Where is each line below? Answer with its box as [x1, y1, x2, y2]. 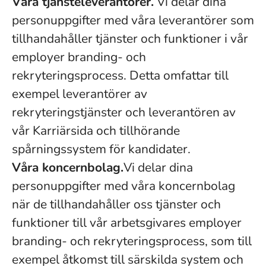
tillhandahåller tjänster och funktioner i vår [12, 30, 248, 47]
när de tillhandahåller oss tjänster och [12, 196, 221, 213]
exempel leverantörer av [12, 85, 147, 102]
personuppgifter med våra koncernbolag [12, 178, 235, 194]
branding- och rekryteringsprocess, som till [12, 233, 252, 249]
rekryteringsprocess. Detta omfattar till [12, 67, 229, 84]
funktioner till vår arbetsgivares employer [12, 214, 242, 231]
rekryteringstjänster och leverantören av [12, 104, 236, 121]
